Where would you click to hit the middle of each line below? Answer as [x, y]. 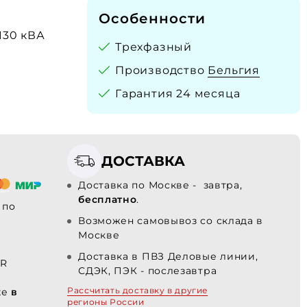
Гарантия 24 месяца [178, 94]
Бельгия [234, 70]
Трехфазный [153, 47]
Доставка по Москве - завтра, [160, 185]
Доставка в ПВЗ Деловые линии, [168, 256]
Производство [162, 70]
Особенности [152, 19]
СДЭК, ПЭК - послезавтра [148, 271]
